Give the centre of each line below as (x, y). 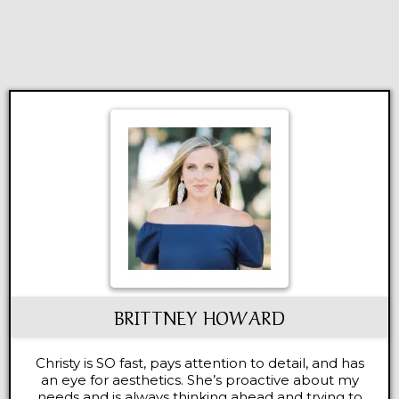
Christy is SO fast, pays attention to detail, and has (199, 363)
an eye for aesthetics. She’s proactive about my (199, 380)
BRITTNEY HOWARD (199, 317)
